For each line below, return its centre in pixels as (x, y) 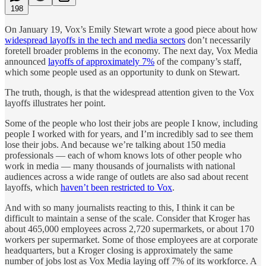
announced (26, 61)
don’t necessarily (218, 40)
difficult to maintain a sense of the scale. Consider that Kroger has (127, 218)
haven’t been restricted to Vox (116, 187)
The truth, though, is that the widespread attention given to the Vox (129, 92)
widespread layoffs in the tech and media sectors (95, 40)
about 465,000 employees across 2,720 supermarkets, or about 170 (129, 229)
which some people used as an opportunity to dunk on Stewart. (122, 72)
